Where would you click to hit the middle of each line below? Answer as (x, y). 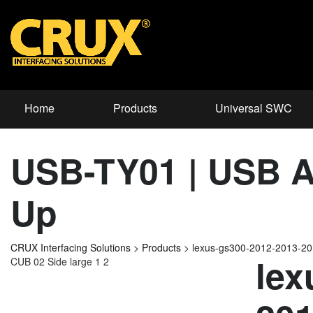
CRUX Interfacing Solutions (71, 248)
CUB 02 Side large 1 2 (60, 262)
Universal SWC (254, 108)
